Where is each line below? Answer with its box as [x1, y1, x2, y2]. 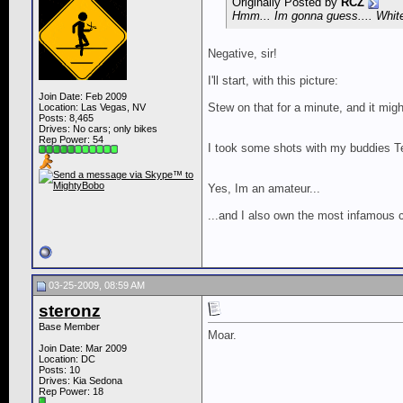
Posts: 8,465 [39, 112, 94, 124]
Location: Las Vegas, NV [39, 102, 146, 113]
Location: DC [39, 354, 95, 365]
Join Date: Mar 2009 [39, 343, 127, 354]
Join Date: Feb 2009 [39, 91, 127, 103]
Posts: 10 [39, 364, 80, 376]
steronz [39, 301, 101, 321]
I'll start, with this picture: [208, 74, 338, 88]
